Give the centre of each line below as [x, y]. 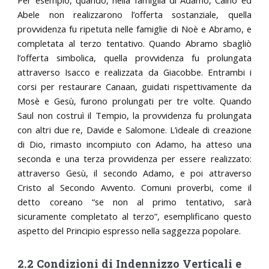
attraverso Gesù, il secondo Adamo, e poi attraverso [134, 173]
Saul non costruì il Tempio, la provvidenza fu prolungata [134, 116]
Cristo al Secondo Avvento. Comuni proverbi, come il [134, 188]
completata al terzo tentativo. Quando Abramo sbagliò [134, 44]
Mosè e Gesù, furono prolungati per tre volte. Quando [134, 101]
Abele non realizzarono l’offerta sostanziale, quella [134, 15]
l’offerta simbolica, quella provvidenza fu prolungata [134, 58]
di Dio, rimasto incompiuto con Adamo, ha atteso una [134, 144]
